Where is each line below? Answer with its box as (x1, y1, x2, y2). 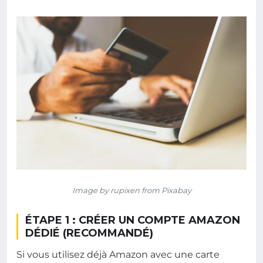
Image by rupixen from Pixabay (72, 186, 191, 195)
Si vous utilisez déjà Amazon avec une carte (16, 249, 220, 261)
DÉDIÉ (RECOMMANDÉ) (25, 227, 153, 240)
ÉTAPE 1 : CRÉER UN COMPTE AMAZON (25, 214, 240, 227)
